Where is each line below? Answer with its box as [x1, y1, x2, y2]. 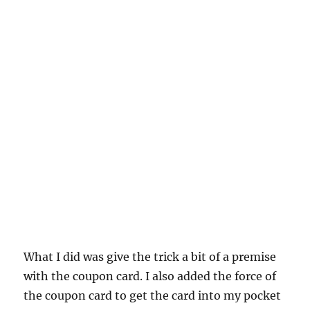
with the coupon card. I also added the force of [24, 269, 277, 283]
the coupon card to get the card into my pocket [24, 289, 282, 302]
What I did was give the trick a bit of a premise [24, 250, 277, 264]
